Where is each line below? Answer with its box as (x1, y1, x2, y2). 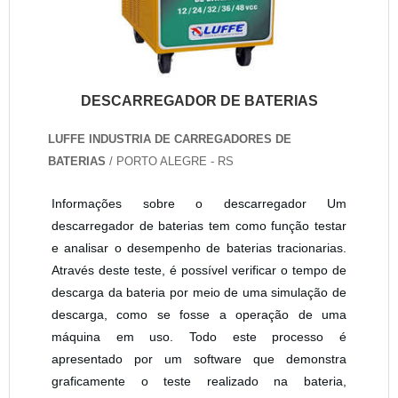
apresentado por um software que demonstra (52, 352, 346, 366)
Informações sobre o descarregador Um (52, 196, 346, 211)
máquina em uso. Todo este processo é (52, 330, 346, 344)
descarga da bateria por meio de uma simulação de (52, 285, 346, 299)
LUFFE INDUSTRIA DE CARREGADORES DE (48, 132, 291, 146)
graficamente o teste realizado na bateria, (52, 374, 346, 388)
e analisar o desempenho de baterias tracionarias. (52, 241, 346, 255)
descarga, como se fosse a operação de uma (52, 307, 346, 322)
